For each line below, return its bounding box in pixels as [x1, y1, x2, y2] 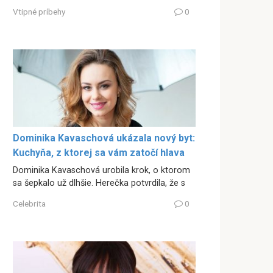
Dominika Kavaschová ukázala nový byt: [13, 132, 195, 144]
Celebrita [13, 198, 46, 208]
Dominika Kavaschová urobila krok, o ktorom [13, 165, 190, 176]
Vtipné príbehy [13, 6, 65, 16]
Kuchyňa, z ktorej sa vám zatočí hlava [13, 147, 185, 159]
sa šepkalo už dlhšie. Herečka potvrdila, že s [13, 178, 185, 189]
